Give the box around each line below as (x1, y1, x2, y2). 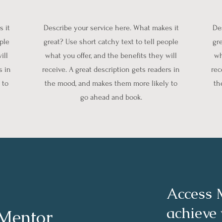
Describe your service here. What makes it (43, 23, 179, 33)
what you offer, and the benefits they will (45, 51, 177, 60)
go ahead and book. (80, 93, 142, 102)
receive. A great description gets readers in (42, 65, 180, 74)
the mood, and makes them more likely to (45, 79, 177, 88)
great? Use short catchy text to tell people (44, 37, 178, 47)
